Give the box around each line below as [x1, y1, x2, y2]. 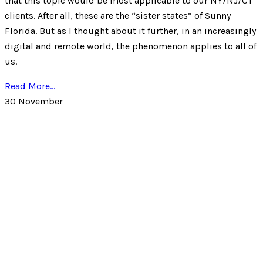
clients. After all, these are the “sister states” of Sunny [5, 10, 231, 22]
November [18, 96, 63, 107]
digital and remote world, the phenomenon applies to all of [5, 41, 257, 52]
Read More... [5, 80, 55, 92]
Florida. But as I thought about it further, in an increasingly [5, 25, 256, 37]
